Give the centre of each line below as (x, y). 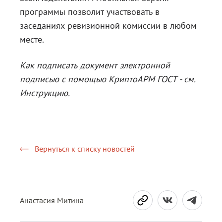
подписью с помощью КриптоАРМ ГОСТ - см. (108, 79)
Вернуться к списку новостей (85, 149)
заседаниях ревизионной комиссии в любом (108, 26)
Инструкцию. (45, 93)
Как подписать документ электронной (95, 65)
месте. (32, 39)
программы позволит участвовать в (90, 12)
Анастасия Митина (52, 200)
